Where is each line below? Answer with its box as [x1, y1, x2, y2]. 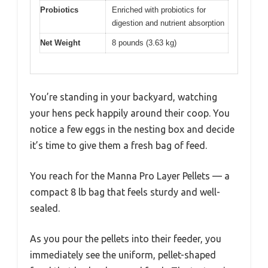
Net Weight [40, 38, 80, 47]
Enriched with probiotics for [112, 5, 206, 14]
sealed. [30, 203, 60, 214]
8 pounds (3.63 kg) [112, 38, 176, 47]
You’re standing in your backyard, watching [30, 92, 217, 103]
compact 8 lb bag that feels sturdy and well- [30, 187, 220, 198]
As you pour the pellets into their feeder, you [30, 233, 221, 245]
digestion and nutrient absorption [112, 18, 224, 28]
